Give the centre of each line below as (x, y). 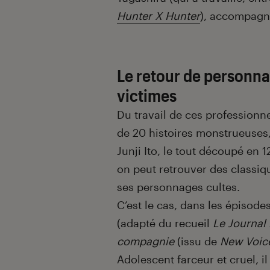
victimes (147, 95)
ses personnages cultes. (178, 187)
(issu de (197, 241)
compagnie (146, 241)
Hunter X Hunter (159, 15)
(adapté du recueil (165, 223)
